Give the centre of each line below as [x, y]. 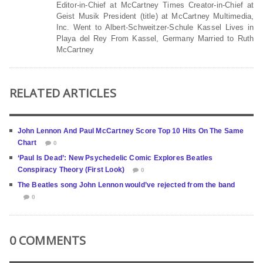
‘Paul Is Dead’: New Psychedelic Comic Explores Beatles [115, 158]
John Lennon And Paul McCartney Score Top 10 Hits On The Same [131, 131]
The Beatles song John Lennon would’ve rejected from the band [126, 185]
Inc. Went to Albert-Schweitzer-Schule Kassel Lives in [155, 28]
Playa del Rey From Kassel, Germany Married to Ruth [155, 39]
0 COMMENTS [48, 241]
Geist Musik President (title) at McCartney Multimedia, [155, 16]
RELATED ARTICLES [63, 93]
